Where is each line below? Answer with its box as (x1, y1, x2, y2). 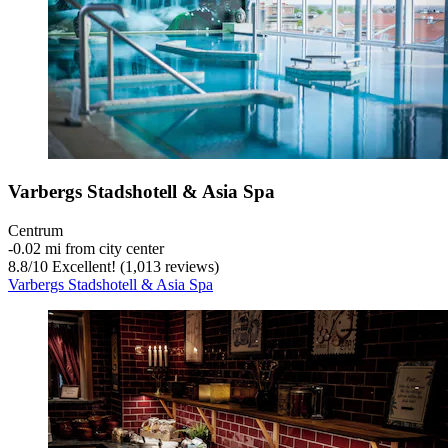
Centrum (8, 222, 63, 240)
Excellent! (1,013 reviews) (48, 258, 219, 276)
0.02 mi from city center (13, 240, 164, 258)
